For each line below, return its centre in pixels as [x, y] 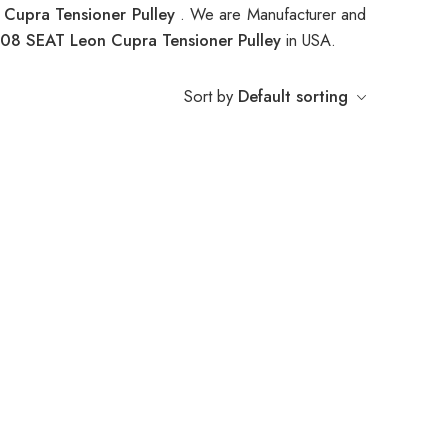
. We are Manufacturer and [273, 14]
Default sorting [293, 96]
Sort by [208, 96]
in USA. [311, 40]
